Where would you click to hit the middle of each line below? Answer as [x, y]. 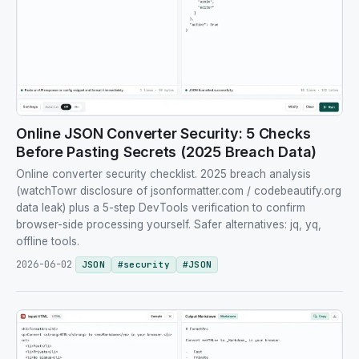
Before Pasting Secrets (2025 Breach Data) [167, 151]
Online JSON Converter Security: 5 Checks [163, 133]
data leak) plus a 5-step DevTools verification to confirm [161, 207]
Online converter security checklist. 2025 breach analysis [163, 173]
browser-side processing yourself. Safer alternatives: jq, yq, [169, 224]
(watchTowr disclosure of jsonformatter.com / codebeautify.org [179, 190]
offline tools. [48, 241]
